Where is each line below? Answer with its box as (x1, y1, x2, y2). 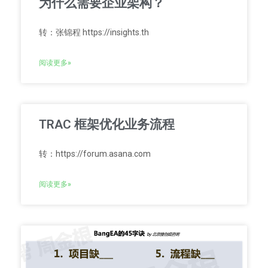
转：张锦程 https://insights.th (39, 27, 149, 37)
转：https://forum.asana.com (39, 148, 151, 159)
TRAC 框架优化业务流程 (39, 117, 175, 132)
